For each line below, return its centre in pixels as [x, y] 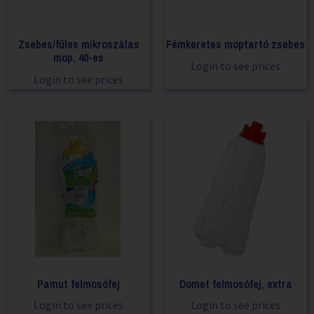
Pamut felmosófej [78, 284]
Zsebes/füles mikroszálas [78, 44]
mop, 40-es [78, 57]
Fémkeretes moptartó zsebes [235, 44]
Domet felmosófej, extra [235, 284]
